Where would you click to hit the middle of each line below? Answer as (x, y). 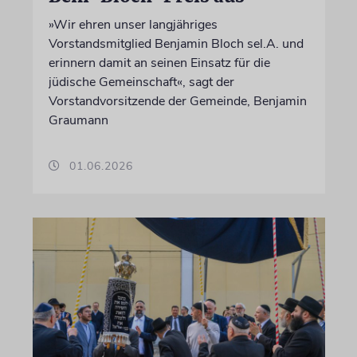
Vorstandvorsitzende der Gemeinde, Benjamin (177, 101)
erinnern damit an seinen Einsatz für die (159, 63)
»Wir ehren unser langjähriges (133, 24)
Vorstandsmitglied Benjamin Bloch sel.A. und (176, 43)
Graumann (78, 120)
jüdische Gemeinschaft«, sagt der (141, 82)
